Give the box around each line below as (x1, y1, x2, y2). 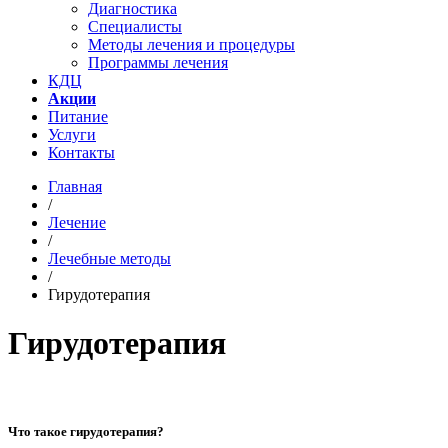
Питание (48, 108, 108, 125)
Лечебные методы (48, 250, 171, 267)
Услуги (48, 126, 96, 143)
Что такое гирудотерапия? (8, 424, 167, 440)
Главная (48, 178, 102, 195)
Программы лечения (88, 54, 228, 71)
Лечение (48, 214, 106, 231)
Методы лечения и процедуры (88, 36, 295, 53)
